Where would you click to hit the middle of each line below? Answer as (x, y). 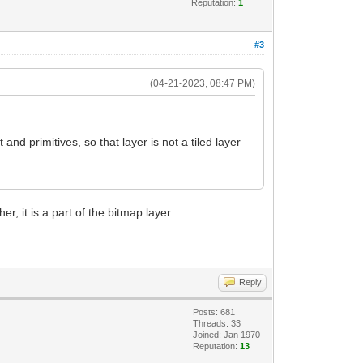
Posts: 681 (214, 312)
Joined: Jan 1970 (227, 335)
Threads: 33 (217, 323)
